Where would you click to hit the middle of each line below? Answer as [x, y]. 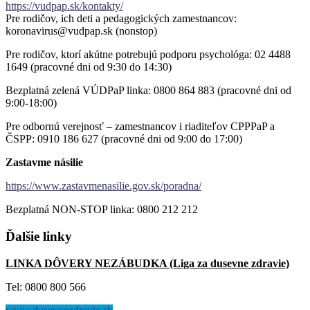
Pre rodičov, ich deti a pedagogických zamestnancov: [121, 19]
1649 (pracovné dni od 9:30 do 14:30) [89, 67]
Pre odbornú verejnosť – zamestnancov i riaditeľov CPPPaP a [140, 127]
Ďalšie [22, 236]
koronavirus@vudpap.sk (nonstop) [81, 31]
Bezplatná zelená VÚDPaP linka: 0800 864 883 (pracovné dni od [148, 91]
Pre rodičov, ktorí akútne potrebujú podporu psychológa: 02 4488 [148, 55]
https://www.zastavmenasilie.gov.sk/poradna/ [103, 186]
